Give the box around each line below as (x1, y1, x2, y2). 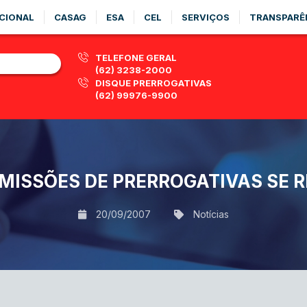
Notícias (193, 208, 229, 220)
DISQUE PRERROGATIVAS (95, 77, 212, 88)
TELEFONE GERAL (95, 52, 177, 63)
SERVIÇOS (182, 12, 230, 23)
